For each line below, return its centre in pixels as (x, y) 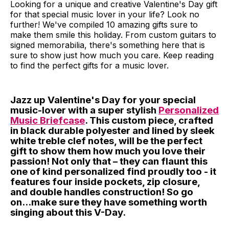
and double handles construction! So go (102, 192)
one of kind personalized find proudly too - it (113, 172)
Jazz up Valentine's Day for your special (103, 100)
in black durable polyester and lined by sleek (112, 131)
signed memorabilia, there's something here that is (108, 45)
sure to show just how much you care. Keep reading (112, 55)
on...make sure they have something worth (109, 202)
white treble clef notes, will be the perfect (106, 141)
